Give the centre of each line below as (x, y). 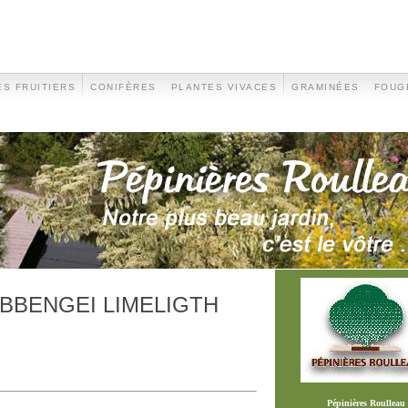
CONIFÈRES (123, 87)
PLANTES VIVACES (224, 87)
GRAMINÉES (326, 87)
